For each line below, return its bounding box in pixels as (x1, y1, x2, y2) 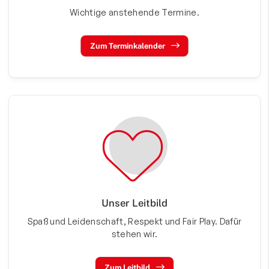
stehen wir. (111, 228, 158, 240)
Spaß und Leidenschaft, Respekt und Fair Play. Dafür (27, 216, 242, 227)
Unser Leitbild (101, 197, 168, 210)
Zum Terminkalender (89, 41, 165, 51)
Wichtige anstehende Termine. (70, 7, 199, 18)
